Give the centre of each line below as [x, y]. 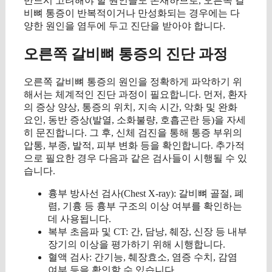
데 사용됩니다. [80, 219]
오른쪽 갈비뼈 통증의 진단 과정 [126, 54]
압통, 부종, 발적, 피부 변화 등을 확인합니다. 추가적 [134, 146]
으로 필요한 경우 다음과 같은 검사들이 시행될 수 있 [135, 158]
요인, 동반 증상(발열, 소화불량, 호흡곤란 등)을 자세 [135, 120]
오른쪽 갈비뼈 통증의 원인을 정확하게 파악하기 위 [133, 82]
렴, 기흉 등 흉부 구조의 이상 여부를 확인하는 [145, 206]
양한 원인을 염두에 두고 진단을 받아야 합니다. [124, 25]
